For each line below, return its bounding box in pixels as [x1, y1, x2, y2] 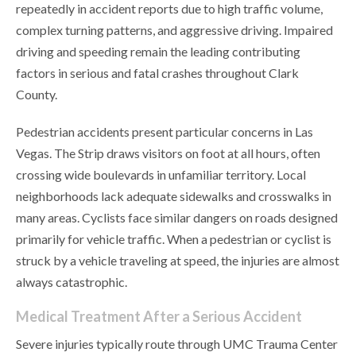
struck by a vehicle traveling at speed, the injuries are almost [16, 253, 339, 269]
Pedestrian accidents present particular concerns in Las [16, 124, 313, 140]
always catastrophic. [16, 274, 127, 290]
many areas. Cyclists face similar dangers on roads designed [16, 210, 338, 226]
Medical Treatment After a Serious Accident [16, 308, 302, 326]
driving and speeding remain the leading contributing [16, 44, 300, 60]
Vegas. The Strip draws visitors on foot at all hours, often [16, 145, 320, 161]
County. [16, 87, 57, 103]
